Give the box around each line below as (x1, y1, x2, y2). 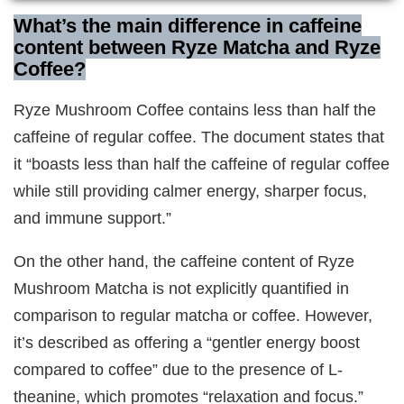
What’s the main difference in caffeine (14, 14, 363, 37)
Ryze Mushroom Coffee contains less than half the (14, 100, 377, 120)
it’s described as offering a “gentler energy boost (14, 333, 361, 353)
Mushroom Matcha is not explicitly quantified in (14, 279, 350, 298)
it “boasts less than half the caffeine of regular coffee (14, 154, 390, 174)
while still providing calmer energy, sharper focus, (14, 181, 368, 201)
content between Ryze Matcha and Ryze (14, 35, 381, 59)
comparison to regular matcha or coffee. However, (14, 306, 373, 326)
